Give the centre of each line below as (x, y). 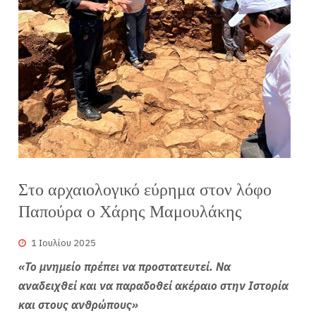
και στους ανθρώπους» (79, 305)
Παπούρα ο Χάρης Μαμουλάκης (130, 211)
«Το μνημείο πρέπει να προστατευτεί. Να (125, 267)
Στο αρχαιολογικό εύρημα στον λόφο (145, 189)
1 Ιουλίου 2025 (64, 243)
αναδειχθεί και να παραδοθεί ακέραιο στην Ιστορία (154, 286)
